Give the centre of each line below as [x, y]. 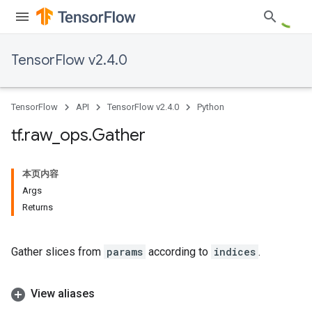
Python [211, 107]
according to [178, 252]
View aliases [63, 294]
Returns [38, 207]
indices [235, 252]
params [125, 252]
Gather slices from [57, 252]
